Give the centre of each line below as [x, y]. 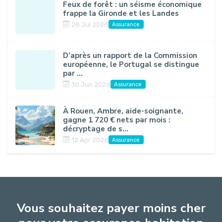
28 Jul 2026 [90, 24]
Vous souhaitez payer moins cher [111, 208]
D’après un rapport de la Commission [130, 55]
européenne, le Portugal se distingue [131, 64]
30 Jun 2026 [91, 84]
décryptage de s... [96, 129]
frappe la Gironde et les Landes [121, 13]
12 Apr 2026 [90, 140]
